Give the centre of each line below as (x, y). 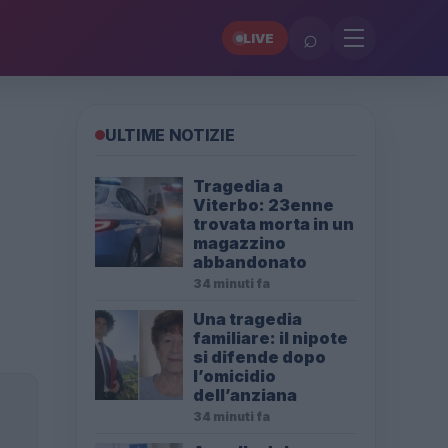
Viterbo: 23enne (263, 205)
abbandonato (250, 262)
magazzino (239, 243)
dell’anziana (245, 395)
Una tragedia (247, 319)
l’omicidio (234, 376)
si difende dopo (259, 357)
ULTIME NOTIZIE (170, 135)
